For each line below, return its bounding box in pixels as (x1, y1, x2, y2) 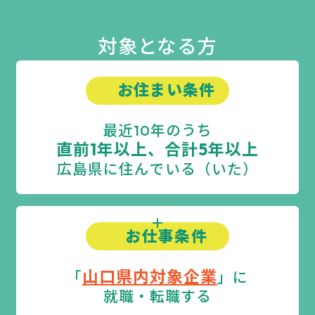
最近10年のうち (102, 120, 213, 139)
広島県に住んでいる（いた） (57, 159, 258, 178)
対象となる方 (98, 33, 217, 58)
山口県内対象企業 (82, 266, 218, 288)
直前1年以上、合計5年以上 (56, 139, 259, 160)
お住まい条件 (117, 80, 216, 101)
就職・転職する (103, 287, 212, 306)
